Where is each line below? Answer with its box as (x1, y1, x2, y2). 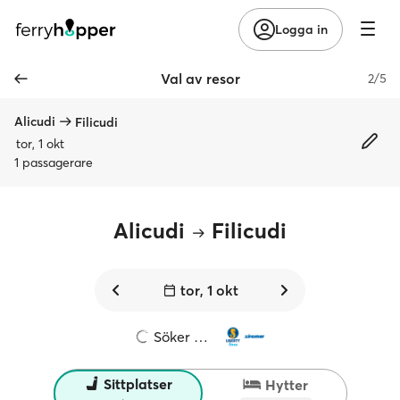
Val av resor (160, 70, 240, 87)
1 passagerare (14, 154, 93, 171)
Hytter (265, 375, 308, 394)
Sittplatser (103, 375, 172, 393)
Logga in (275, 21, 328, 37)
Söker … (149, 328, 208, 346)
